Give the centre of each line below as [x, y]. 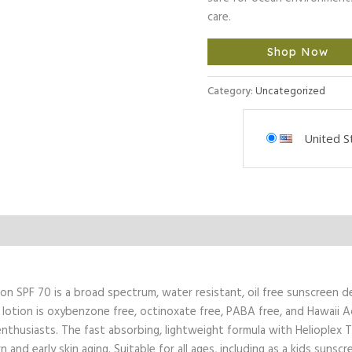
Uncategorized [290, 91]
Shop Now [297, 51]
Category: [231, 91]
